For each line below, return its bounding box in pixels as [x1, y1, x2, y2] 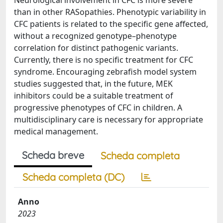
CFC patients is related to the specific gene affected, [14, 18, 208, 29]
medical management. [14, 126, 98, 137]
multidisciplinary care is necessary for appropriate [14, 114, 203, 125]
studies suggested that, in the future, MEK [14, 78, 173, 89]
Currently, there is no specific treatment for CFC [14, 54, 193, 65]
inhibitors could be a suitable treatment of [14, 90, 173, 101]
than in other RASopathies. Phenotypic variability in [14, 6, 206, 17]
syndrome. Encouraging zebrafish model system [14, 66, 197, 77]
